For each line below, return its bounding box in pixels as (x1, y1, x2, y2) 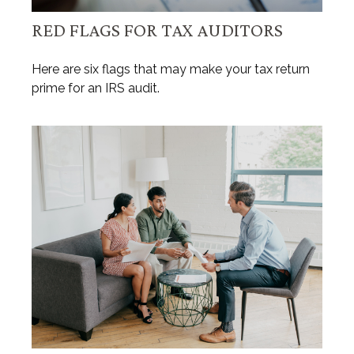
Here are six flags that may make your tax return (32, 61, 310, 77)
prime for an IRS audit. (32, 80, 160, 96)
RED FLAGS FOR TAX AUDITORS (32, 18, 283, 40)
